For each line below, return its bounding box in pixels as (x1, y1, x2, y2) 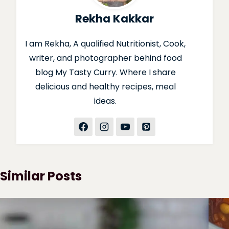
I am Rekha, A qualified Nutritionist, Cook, (25, 38, 186, 50)
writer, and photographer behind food (29, 52, 182, 64)
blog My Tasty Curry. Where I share (35, 66, 176, 79)
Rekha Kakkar (75, 11, 154, 27)
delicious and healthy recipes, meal (35, 81, 176, 93)
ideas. (94, 95, 117, 107)
